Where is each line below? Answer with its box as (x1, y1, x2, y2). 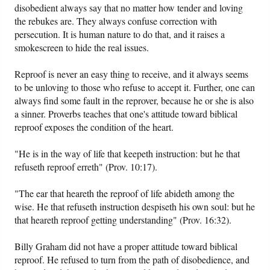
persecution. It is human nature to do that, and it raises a (14, 28, 225, 41)
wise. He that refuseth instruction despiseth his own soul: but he (14, 200, 256, 213)
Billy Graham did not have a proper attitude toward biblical (14, 240, 238, 253)
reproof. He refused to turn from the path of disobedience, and (14, 253, 250, 266)
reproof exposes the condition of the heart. (14, 121, 174, 134)
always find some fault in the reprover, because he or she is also (14, 94, 254, 107)
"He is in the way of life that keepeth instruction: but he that (14, 147, 240, 160)
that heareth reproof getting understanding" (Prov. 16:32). (14, 213, 232, 227)
